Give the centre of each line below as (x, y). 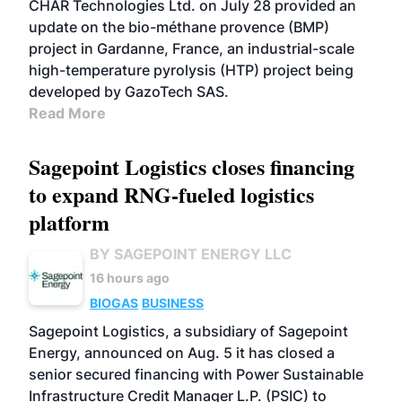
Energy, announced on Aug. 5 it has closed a (182, 353)
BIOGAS (114, 303)
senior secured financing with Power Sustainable (196, 374)
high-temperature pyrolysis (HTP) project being (191, 70)
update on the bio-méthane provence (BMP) (179, 27)
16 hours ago (130, 278)
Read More (67, 113)
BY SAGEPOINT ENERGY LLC (191, 254)
